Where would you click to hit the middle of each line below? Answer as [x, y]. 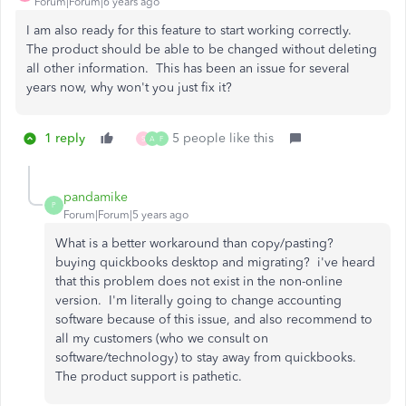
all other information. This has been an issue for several [188, 68]
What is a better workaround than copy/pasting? [196, 243]
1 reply [65, 138]
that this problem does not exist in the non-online [199, 281]
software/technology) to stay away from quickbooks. [208, 357]
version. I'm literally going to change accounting [198, 300]
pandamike [96, 197]
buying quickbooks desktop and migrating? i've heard [215, 262]
